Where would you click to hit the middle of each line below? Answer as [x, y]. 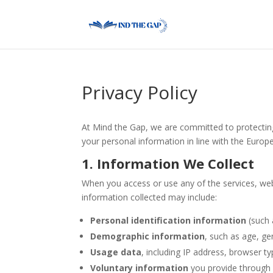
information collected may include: [150, 197]
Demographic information [148, 236]
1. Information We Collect [168, 163]
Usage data [116, 252]
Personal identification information [168, 220]
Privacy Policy [140, 92]
